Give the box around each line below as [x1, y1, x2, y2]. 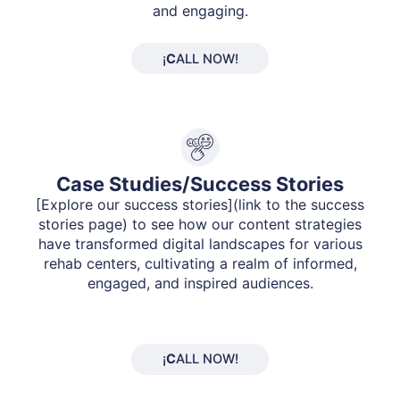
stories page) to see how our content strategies [38, 215, 362, 234]
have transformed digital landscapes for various [37, 235, 362, 254]
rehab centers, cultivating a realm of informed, [43, 254, 357, 273]
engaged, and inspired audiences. [87, 274, 313, 293]
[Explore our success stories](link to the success [36, 196, 364, 214]
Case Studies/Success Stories [56, 172, 344, 196]
